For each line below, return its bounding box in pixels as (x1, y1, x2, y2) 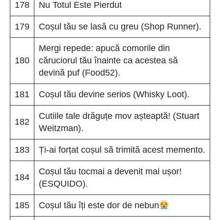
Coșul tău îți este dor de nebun (39, 200, 159, 210)
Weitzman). (39, 123, 83, 133)
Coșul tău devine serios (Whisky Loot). (39, 89, 190, 99)
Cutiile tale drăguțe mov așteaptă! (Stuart (39, 110, 199, 121)
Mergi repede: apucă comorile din (39, 43, 170, 53)
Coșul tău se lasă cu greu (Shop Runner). (39, 21, 201, 31)
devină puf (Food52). (39, 67, 120, 78)
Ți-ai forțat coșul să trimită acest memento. (39, 144, 205, 155)
